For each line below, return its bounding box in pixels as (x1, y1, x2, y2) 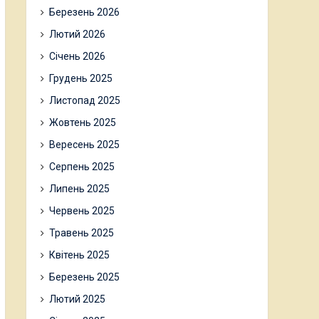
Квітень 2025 (49, 249, 110, 261)
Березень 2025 (49, 271, 120, 283)
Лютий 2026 (49, 28, 105, 40)
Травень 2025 (49, 227, 114, 239)
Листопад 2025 (49, 95, 120, 106)
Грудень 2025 (49, 73, 113, 84)
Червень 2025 (49, 205, 115, 216)
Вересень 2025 (49, 139, 120, 150)
